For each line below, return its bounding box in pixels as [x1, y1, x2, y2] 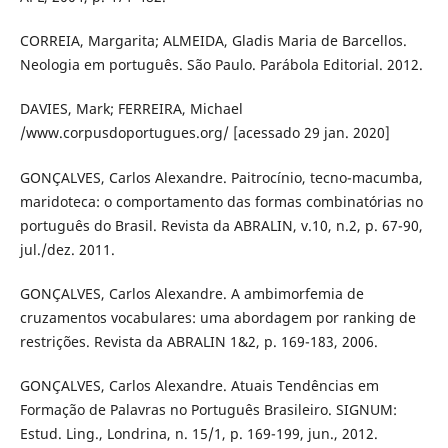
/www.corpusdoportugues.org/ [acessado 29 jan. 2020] [19, 123, 390, 143]
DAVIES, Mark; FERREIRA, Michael [19, 99, 243, 119]
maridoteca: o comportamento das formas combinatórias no [19, 191, 423, 211]
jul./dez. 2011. [19, 239, 115, 259]
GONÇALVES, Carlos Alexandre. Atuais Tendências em [19, 375, 379, 395]
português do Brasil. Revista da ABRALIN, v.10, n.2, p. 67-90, [19, 215, 423, 235]
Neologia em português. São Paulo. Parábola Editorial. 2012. [19, 55, 423, 75]
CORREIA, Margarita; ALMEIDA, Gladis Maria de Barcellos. [19, 31, 407, 51]
